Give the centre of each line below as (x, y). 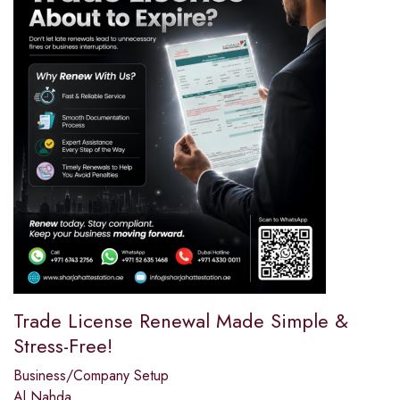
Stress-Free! (63, 346)
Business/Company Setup (91, 376)
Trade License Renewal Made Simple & (181, 321)
